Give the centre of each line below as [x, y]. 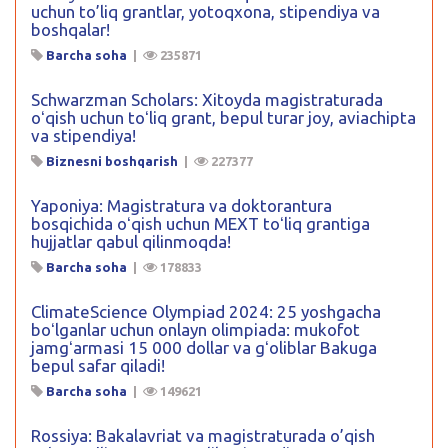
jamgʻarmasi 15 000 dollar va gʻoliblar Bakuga [204, 347]
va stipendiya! [83, 135]
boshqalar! [70, 29]
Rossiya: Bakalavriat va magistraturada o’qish [203, 435]
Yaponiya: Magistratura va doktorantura [181, 205]
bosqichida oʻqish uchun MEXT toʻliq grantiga [200, 223]
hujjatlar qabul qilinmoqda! [131, 241]
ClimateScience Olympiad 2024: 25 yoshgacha [206, 311]
